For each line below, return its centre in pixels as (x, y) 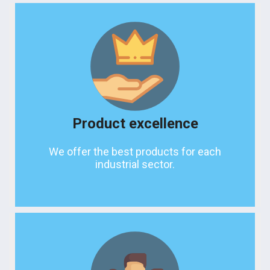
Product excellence (135, 124)
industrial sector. (135, 165)
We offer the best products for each (135, 152)
